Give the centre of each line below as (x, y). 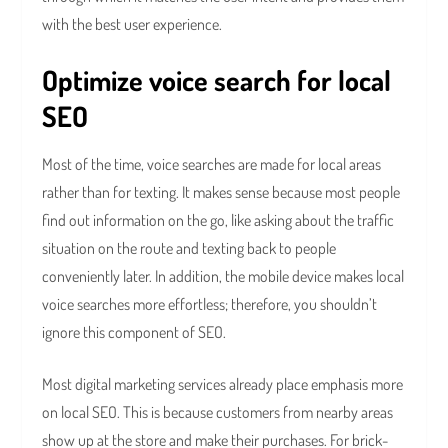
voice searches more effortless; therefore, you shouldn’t (210, 304)
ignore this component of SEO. (136, 332)
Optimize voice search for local (217, 80)
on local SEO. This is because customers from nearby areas (218, 412)
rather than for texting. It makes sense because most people (221, 192)
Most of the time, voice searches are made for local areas (212, 164)
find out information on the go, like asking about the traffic (218, 220)
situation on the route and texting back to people (189, 248)
